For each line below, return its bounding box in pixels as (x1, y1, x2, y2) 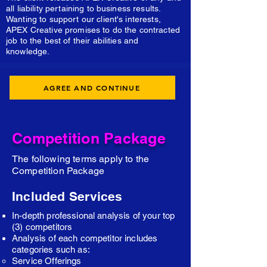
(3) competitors (12, 222, 73, 232)
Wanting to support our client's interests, (6, 14, 161, 24)
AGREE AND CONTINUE (44, 83, 140, 92)
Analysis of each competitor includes (12, 233, 158, 243)
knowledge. (6, 46, 52, 56)
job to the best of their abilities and (6, 36, 139, 45)
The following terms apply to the (12, 153, 150, 164)
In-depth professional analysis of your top (12, 210, 175, 221)
